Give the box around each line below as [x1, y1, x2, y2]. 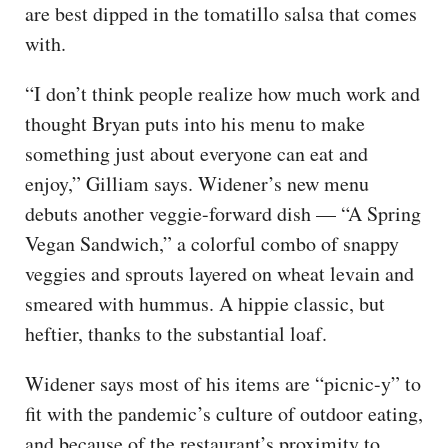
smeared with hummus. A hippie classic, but [25, 289, 385, 317]
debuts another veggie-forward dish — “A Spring [25, 199, 421, 227]
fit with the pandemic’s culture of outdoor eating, [25, 399, 423, 427]
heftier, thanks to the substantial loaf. [25, 319, 327, 347]
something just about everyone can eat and [25, 139, 368, 167]
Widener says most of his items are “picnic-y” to [25, 369, 421, 397]
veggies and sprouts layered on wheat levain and [25, 259, 414, 287]
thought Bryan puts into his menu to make [25, 109, 365, 137]
